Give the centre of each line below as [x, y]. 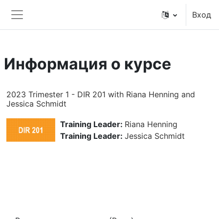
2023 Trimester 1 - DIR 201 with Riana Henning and [101, 94]
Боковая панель [55, 26]
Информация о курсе [88, 64]
